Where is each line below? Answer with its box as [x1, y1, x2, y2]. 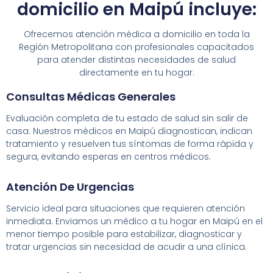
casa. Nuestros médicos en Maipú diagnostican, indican [6, 124, 252, 137]
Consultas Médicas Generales [6, 88, 175, 104]
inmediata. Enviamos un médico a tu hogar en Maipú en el [6, 214, 263, 227]
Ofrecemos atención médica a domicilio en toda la [23, 27, 250, 40]
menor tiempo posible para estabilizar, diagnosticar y [6, 227, 242, 240]
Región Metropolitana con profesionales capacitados [19, 40, 254, 53]
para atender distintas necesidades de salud [37, 53, 236, 66]
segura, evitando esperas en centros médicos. [6, 150, 211, 163]
